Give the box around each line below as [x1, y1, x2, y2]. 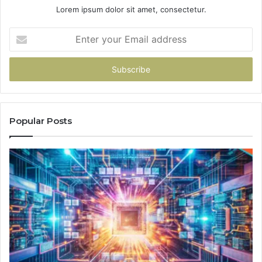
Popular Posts [9, 115, 72, 126]
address [9, 64, 38, 74]
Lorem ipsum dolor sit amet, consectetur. [56, 4, 206, 14]
